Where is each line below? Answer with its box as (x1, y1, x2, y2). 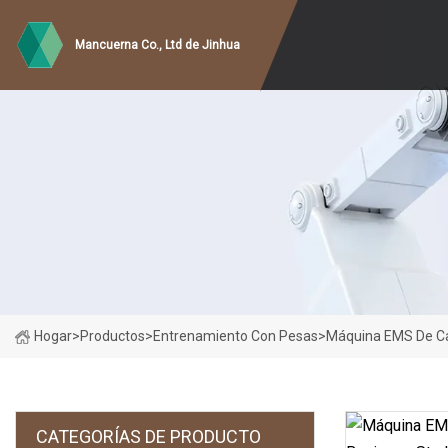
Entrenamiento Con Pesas (153, 328, 318, 344)
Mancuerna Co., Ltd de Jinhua (75, 38, 240, 52)
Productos (80, 328, 145, 344)
